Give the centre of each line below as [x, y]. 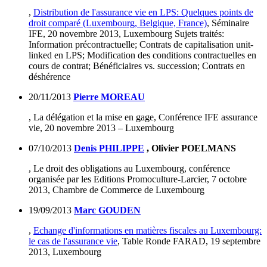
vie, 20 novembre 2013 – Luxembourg [101, 128]
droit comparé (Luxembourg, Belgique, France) [118, 23]
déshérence [49, 77]
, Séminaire [228, 23]
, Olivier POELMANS [190, 148]
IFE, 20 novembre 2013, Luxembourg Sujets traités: [126, 34]
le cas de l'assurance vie [73, 241]
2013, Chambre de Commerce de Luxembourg [117, 190]
